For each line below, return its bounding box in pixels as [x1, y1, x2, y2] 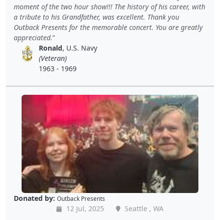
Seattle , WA [123, 204, 164, 214]
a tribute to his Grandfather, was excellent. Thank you [14, 12, 179, 22]
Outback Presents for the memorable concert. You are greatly [14, 23, 203, 32]
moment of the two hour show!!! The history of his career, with [14, 2, 205, 12]
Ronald [39, 43, 63, 53]
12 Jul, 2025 [64, 204, 104, 214]
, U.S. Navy [62, 43, 98, 53]
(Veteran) [39, 54, 67, 63]
